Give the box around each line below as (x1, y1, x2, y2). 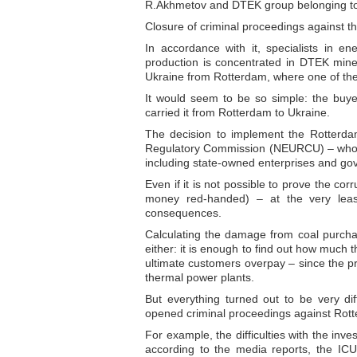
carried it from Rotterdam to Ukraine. (145, 106, 330, 119)
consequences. (145, 206, 222, 219)
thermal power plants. (145, 271, 254, 284)
